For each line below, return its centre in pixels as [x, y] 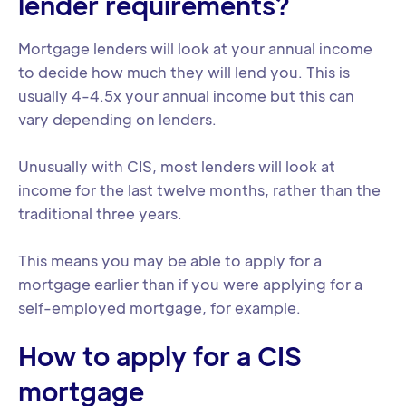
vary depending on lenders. [117, 119]
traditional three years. [100, 213]
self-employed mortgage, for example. [159, 308]
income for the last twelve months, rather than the [199, 190]
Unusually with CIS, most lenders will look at [177, 166]
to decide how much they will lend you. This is [184, 72]
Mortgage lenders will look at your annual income [195, 48]
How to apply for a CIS [160, 355]
